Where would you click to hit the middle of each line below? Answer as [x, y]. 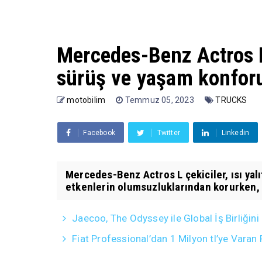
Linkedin [235, 133]
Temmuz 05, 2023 [161, 100]
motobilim [86, 100]
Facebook [99, 133]
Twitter [169, 133]
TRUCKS [231, 100]
